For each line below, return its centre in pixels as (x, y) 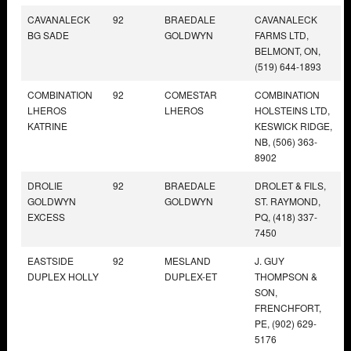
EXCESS (46, 216)
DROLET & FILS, (290, 185)
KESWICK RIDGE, (293, 125)
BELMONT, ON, (288, 50)
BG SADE (48, 34)
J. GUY (270, 260)
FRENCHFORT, (288, 307)
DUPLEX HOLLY (63, 276)
